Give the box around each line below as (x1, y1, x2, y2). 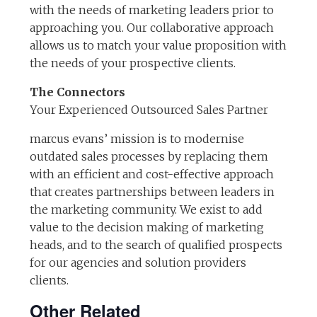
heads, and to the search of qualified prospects (30, 238, 283, 252)
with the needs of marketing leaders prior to (30, 3, 275, 17)
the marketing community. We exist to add (30, 202, 263, 217)
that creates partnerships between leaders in (30, 185, 275, 199)
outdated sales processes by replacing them (30, 149, 269, 163)
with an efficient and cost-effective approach (30, 167, 275, 181)
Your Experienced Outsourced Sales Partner (30, 103, 269, 117)
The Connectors (30, 85, 126, 99)
